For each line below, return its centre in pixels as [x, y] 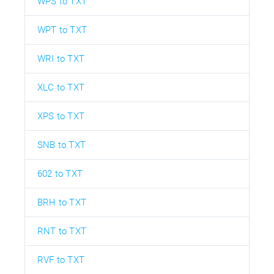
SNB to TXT [61, 145]
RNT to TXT [62, 231]
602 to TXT [60, 173]
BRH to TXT [62, 202]
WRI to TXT [61, 58]
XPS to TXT [61, 116]
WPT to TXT [62, 30]
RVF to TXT [61, 260]
